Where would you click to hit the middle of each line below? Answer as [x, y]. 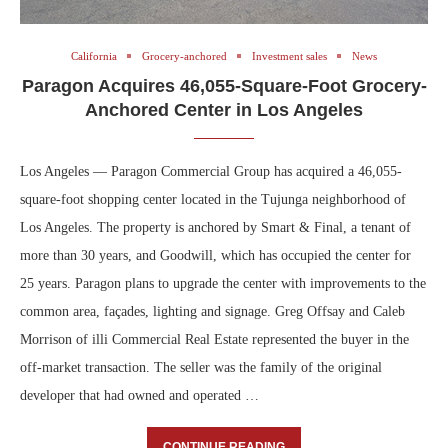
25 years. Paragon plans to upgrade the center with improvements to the [223, 283]
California [94, 55]
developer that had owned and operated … [139, 395]
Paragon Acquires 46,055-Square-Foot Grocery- [224, 85]
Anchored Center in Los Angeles [224, 109]
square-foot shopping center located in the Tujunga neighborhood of [213, 199]
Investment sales [289, 55]
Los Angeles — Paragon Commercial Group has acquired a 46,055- [211, 171]
